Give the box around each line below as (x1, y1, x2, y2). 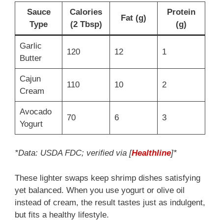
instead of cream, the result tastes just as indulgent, (15, 197, 205, 207)
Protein (167, 7, 195, 17)
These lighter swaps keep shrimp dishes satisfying (15, 173, 200, 183)
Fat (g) (121, 13, 146, 23)
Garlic (19, 41, 42, 51)
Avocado (19, 107, 52, 116)
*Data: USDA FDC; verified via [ (15, 148, 132, 158)
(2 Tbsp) (70, 19, 102, 29)
